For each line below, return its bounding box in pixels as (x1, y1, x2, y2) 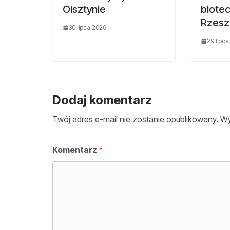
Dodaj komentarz (52, 92, 152, 107)
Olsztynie (63, 3, 106, 15)
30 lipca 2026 (69, 23, 106, 31)
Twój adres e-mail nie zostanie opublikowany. (52, 113, 218, 124)
